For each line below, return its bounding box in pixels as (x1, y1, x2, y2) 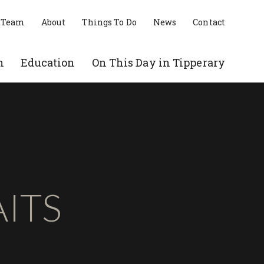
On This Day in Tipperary (91, 55, 225, 70)
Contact (193, 16, 225, 28)
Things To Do (81, 16, 137, 28)
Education (20, 55, 75, 70)
